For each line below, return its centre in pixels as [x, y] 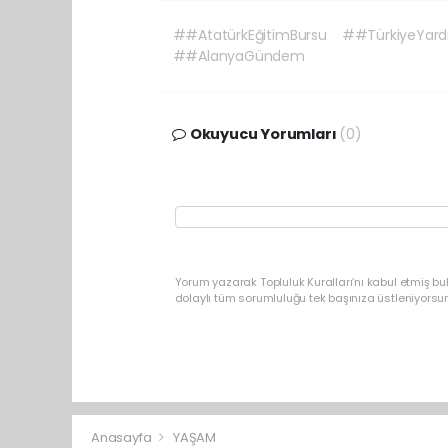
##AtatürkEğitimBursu [249, 35]
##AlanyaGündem [238, 56]
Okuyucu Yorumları [263, 134]
